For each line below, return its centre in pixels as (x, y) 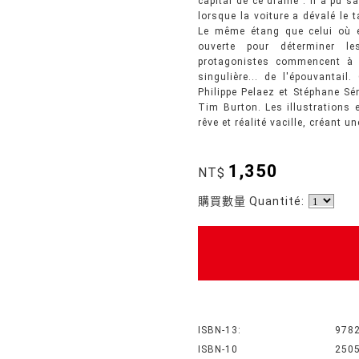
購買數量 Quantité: (252, 201)
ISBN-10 (218, 349)
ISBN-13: (220, 330)
